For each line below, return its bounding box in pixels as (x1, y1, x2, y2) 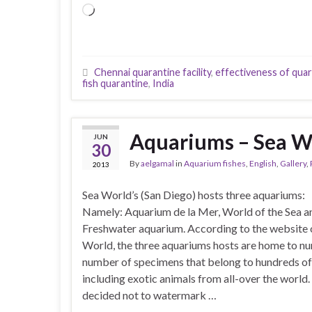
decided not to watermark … (82, 288, 217, 302)
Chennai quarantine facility (94, 65, 211, 78)
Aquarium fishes (184, 157, 246, 169)
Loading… (94, 3, 141, 17)
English (249, 157, 276, 169)
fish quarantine (82, 77, 148, 89)
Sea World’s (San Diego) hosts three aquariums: (82, 187, 305, 201)
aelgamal (141, 157, 174, 169)
